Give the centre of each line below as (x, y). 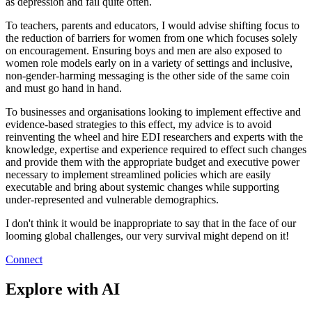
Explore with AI (63, 289)
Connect (24, 260)
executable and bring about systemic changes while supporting (142, 187)
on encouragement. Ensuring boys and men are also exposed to (144, 51)
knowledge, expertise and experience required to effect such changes (156, 150)
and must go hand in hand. (64, 88)
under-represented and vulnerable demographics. (112, 200)
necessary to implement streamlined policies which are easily (138, 175)
